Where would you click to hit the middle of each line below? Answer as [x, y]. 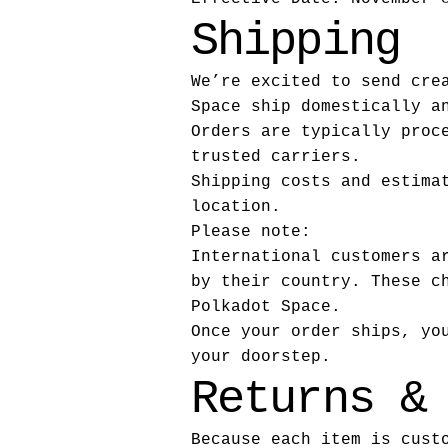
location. [236, 207]
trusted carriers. [276, 157]
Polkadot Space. [266, 307]
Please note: [251, 232]
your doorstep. [261, 357]
